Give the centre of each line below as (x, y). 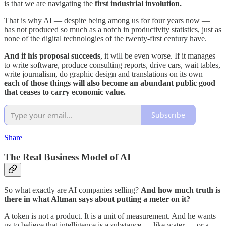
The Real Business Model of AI (67, 157)
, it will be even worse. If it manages (158, 55)
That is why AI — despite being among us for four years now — (107, 20)
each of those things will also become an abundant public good (110, 83)
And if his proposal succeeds (52, 55)
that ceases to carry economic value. (65, 92)
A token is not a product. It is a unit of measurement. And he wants (110, 216)
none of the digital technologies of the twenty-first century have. (105, 38)
